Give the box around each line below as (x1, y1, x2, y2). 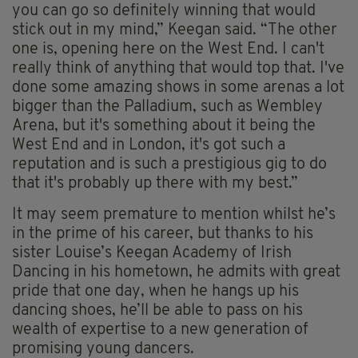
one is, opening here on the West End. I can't (12, 41, 324, 58)
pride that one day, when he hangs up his (12, 283, 299, 300)
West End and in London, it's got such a (12, 137, 285, 153)
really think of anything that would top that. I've (12, 60, 344, 77)
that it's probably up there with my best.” (12, 175, 298, 192)
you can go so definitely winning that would (12, 2, 316, 19)
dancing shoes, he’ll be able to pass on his (12, 302, 303, 319)
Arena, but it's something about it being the (12, 117, 316, 134)
